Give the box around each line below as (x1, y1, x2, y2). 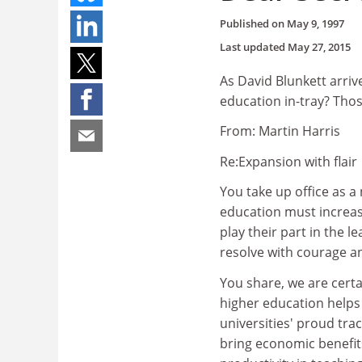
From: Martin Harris (220, 122, 340, 140)
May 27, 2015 (288, 39, 351, 54)
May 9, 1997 (287, 15, 344, 31)
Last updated (220, 39, 288, 54)
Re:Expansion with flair (220, 152, 357, 170)
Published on (220, 15, 287, 31)
